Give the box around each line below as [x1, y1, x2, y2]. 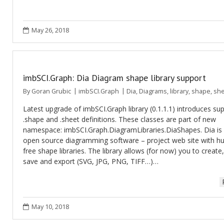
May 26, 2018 [31, 26, 69, 34]
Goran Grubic [31, 87, 71, 95]
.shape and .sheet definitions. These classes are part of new [23, 114, 216, 124]
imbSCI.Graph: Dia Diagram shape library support [23, 72, 206, 83]
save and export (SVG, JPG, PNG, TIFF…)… [23, 156, 158, 166]
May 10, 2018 [31, 202, 69, 211]
